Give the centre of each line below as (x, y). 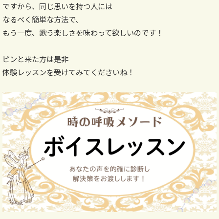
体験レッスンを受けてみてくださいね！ (68, 72)
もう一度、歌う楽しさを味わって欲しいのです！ (83, 32)
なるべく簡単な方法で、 (43, 19)
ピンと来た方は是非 (35, 58)
